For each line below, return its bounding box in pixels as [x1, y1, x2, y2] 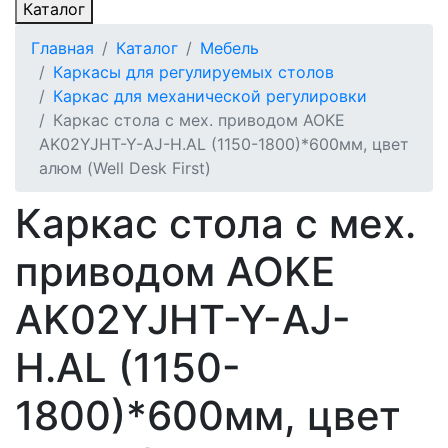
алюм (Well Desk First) [39, 158, 211, 178]
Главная [31, 38, 94, 58]
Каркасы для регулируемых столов [53, 62, 334, 82]
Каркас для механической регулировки [53, 86, 367, 106]
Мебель [200, 38, 259, 58]
